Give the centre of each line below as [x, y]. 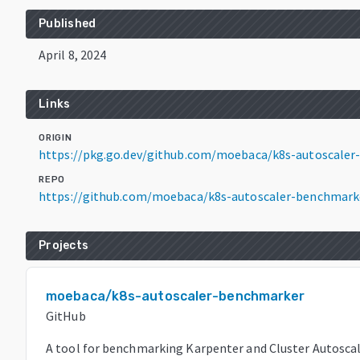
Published [67, 23]
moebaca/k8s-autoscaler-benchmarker [176, 296]
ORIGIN [55, 137]
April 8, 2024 [73, 54]
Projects [63, 245]
